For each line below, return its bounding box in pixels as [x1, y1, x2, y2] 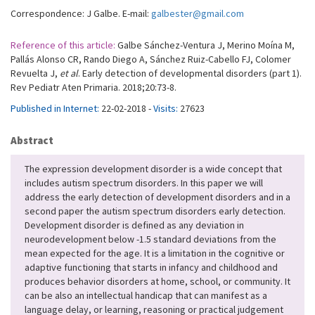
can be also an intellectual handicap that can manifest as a [25, 289, 267, 302]
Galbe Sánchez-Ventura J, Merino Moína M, [115, 39, 295, 52]
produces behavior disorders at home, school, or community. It [25, 275, 290, 288]
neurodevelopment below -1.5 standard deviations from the [25, 233, 276, 246]
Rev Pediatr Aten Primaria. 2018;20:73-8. [11, 81, 176, 94]
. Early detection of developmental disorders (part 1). [78, 67, 302, 80]
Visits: [153, 102, 178, 115]
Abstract [11, 134, 53, 148]
